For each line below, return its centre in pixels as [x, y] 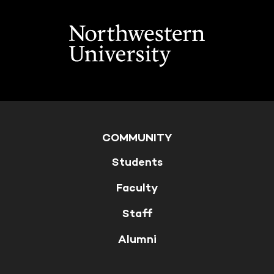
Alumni [137, 239]
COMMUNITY [137, 138]
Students [137, 162]
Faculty [137, 188]
